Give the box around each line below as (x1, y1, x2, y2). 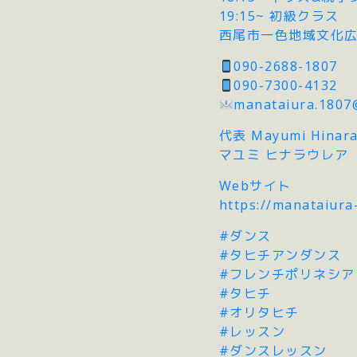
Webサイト (218, 176, 292, 194)
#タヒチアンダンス (218, 245, 342, 264)
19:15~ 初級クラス (218, 6, 339, 25)
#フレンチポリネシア (218, 265, 355, 283)
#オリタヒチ (218, 303, 300, 321)
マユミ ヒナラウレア (218, 145, 349, 163)
